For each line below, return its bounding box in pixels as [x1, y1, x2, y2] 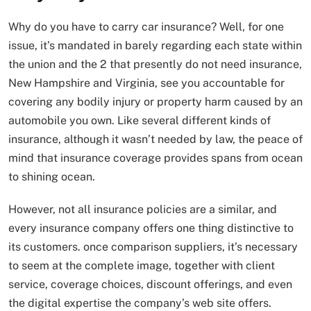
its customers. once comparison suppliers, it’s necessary [8, 240, 298, 254]
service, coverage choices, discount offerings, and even [8, 278, 292, 292]
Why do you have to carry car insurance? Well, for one [8, 20, 284, 34]
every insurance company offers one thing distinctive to [8, 221, 294, 235]
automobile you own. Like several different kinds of [8, 114, 271, 128]
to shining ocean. [8, 170, 95, 184]
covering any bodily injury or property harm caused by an [8, 95, 303, 109]
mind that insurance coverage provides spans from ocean [8, 151, 303, 165]
